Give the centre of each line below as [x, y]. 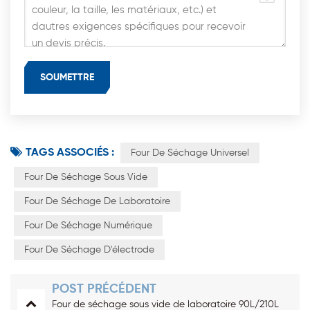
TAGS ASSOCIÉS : [70, 153]
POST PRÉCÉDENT [104, 289]
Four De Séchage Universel [190, 153]
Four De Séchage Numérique [88, 225]
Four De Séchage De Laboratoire [97, 201]
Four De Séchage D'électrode [89, 249]
